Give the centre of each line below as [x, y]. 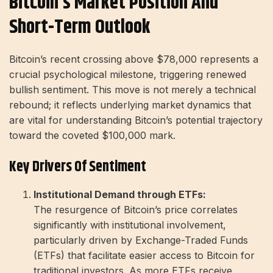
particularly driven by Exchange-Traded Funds [141, 240]
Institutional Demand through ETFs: [120, 194]
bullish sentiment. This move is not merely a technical [133, 89]
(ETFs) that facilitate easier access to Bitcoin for [144, 255]
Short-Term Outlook [80, 27]
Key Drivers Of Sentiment [78, 167]
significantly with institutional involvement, [130, 225]
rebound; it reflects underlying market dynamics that [130, 105]
